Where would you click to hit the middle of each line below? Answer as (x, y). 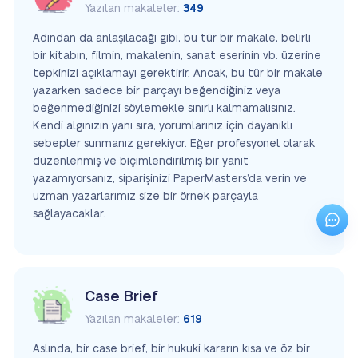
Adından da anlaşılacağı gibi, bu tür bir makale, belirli (172, 38)
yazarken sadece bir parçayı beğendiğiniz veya (157, 91)
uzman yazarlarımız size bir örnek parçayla (145, 196)
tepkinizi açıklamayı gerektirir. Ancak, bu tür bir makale (178, 73)
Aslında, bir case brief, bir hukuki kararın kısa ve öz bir (171, 349)
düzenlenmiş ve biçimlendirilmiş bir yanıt (141, 161)
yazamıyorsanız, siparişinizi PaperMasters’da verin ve (170, 179)
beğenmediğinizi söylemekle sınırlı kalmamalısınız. (164, 108)
